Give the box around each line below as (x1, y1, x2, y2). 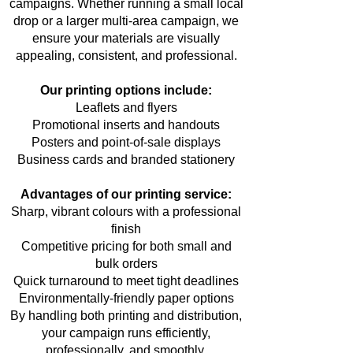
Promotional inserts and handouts (32, 118, 220, 132)
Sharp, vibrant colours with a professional (11, 205, 241, 218)
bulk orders (95, 257, 158, 270)
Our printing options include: (40, 84, 212, 97)
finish (111, 222, 141, 236)
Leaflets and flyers (75, 101, 177, 114)
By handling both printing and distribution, (10, 309, 242, 322)
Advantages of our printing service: (20, 188, 232, 201)
